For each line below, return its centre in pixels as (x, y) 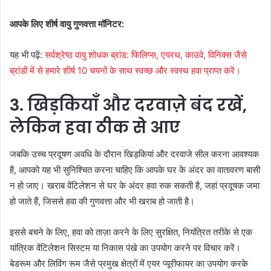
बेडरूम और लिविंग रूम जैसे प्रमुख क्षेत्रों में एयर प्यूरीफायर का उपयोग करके (129, 264)
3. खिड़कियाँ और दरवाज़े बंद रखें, (128, 105)
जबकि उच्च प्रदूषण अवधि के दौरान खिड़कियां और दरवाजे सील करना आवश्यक (134, 154)
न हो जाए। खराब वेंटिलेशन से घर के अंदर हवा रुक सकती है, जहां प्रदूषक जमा (135, 186)
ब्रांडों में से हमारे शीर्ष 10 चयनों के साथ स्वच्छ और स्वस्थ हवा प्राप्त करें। (125, 70)
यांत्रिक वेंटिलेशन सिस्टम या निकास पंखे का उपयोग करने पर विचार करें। (125, 248)
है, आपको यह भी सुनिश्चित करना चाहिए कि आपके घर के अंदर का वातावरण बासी (135, 170)
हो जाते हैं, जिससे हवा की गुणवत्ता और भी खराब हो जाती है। (102, 201)
